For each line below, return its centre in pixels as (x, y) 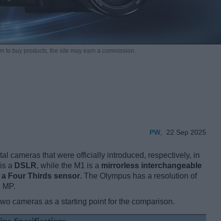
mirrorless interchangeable (151, 166)
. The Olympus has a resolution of (138, 176)
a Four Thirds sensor (41, 176)
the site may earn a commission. (92, 51)
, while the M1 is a (69, 166)
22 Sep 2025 (186, 132)
